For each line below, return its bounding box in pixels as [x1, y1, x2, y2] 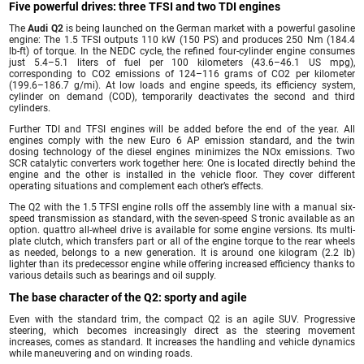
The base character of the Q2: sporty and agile [9, 290, 248, 304]
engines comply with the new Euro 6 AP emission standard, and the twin [9, 134, 355, 146]
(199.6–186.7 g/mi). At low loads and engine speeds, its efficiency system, [9, 79, 355, 91]
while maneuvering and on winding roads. [9, 347, 193, 359]
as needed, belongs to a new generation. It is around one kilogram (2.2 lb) [9, 246, 355, 258]
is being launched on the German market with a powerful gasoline [63, 22, 355, 34]
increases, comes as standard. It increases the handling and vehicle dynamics [9, 336, 355, 348]
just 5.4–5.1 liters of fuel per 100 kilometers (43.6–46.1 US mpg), [9, 56, 355, 68]
